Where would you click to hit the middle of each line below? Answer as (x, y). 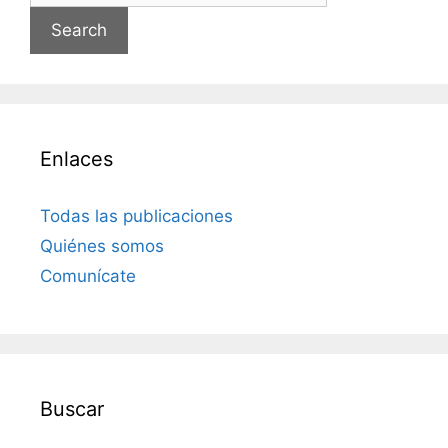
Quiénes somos (102, 245)
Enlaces (76, 158)
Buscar (72, 408)
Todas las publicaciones (136, 215)
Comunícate (88, 275)
